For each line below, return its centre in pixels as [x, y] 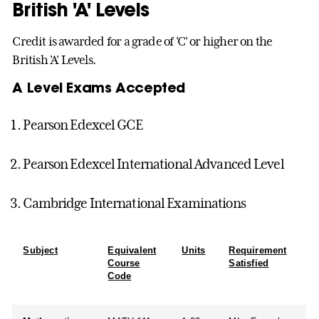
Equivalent [132, 250]
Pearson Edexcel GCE [83, 124]
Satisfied [249, 263]
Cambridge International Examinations [134, 203]
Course [124, 263]
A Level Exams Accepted [99, 87]
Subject [40, 250]
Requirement [258, 250]
